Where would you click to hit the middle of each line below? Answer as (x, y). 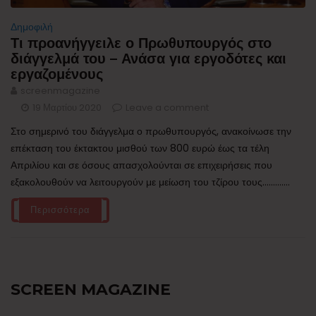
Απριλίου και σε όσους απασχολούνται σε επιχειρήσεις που (141, 165)
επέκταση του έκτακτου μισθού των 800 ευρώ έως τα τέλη (140, 148)
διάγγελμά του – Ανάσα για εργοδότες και (148, 59)
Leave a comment (167, 108)
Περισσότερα (60, 210)
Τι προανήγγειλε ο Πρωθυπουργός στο (141, 43)
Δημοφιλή (32, 27)
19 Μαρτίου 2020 (67, 108)
